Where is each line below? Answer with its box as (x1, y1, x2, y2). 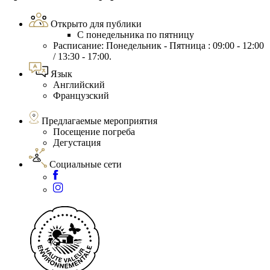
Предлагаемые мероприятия (42, 116, 157, 127)
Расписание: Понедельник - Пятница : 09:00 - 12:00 (53, 40, 264, 51)
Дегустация (53, 137, 101, 148)
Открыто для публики (51, 19, 142, 30)
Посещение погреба (53, 127, 135, 137)
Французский (53, 90, 109, 101)
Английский (53, 80, 105, 90)
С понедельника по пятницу (77, 30, 194, 40)
